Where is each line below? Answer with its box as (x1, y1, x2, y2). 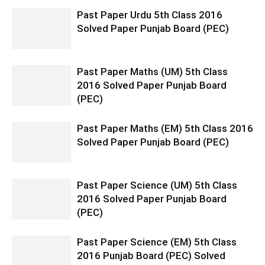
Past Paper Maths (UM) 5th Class (77, 66, 228, 78)
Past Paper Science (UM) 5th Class (77, 179, 237, 192)
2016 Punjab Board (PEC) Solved (77, 250, 225, 262)
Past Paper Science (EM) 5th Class (77, 236, 237, 248)
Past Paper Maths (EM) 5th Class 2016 (77, 122, 253, 135)
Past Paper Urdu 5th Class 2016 (77, 9, 222, 21)
